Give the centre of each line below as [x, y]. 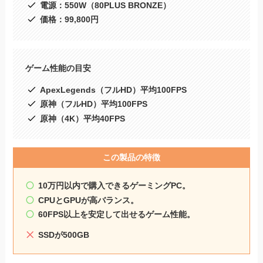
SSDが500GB [64, 235]
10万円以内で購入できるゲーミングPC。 [114, 186]
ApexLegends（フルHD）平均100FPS [113, 90]
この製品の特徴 [131, 158]
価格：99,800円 [69, 20]
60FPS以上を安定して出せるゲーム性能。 [117, 215]
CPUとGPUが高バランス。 [89, 200]
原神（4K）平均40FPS [82, 118]
